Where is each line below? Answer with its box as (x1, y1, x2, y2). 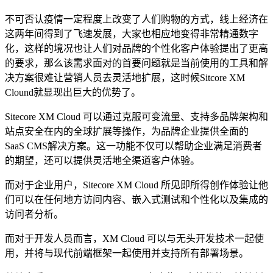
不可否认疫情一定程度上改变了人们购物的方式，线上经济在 (5, 13, 268, 24)
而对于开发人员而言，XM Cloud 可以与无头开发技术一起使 (5, 233, 264, 244)
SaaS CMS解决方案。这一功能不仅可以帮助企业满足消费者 (5, 140, 262, 151)
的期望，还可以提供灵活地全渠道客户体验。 (5, 155, 200, 166)
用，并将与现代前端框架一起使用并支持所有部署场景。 (5, 247, 249, 258)
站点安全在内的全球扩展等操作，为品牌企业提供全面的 (5, 126, 249, 136)
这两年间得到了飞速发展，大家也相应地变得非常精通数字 (5, 28, 258, 39)
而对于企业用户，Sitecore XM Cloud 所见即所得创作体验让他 (5, 179, 268, 190)
